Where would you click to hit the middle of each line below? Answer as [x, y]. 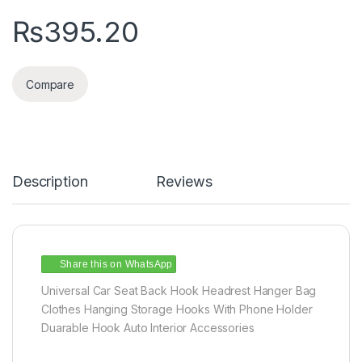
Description [50, 182]
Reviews [184, 182]
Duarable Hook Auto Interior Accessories [148, 328]
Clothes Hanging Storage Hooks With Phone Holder [177, 309]
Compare [51, 84]
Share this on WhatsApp [116, 265]
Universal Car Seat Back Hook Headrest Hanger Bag [179, 291]
